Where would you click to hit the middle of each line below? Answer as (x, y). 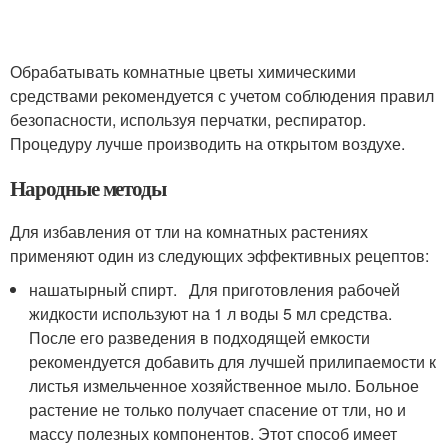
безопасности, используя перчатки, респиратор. (188, 120)
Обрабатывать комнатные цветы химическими (183, 72)
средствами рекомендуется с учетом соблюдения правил (222, 96)
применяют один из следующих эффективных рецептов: (219, 256)
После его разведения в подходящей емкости (200, 338)
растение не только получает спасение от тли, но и (218, 410)
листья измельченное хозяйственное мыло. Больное (224, 386)
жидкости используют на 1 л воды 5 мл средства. (211, 314)
